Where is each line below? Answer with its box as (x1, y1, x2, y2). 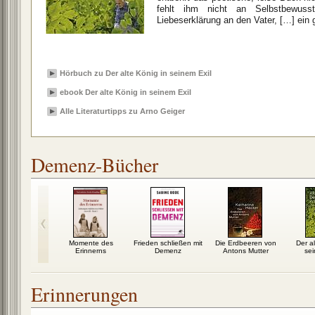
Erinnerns (75, 247, 106, 255)
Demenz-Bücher (31, 151, 158, 178)
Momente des (68, 239, 113, 247)
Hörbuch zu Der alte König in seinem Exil (60, 69, 212, 77)
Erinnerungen (31, 281, 138, 307)
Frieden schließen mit (134, 239, 202, 247)
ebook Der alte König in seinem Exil (60, 88, 191, 96)
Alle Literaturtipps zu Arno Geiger (60, 107, 185, 115)
